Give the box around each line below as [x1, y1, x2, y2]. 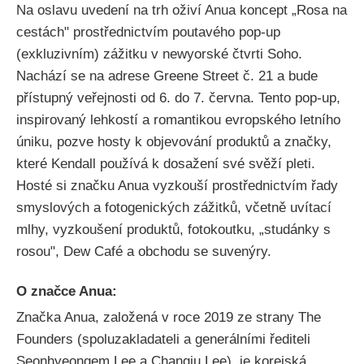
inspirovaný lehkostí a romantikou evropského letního [16, 112, 340, 128]
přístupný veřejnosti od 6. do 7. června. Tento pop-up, [16, 90, 340, 106]
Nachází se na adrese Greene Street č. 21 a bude [16, 68, 318, 84]
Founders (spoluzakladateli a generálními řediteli [16, 331, 310, 348]
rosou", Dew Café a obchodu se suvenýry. [16, 244, 271, 260]
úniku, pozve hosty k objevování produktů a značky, [16, 134, 331, 150]
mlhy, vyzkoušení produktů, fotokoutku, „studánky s [16, 222, 331, 238]
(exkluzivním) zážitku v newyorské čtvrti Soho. [16, 46, 302, 63]
